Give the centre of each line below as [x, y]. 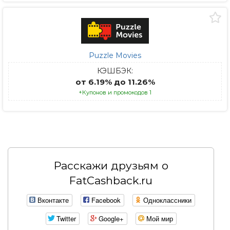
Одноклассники [167, 200]
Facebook [106, 200]
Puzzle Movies [115, 55]
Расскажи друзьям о [111, 166]
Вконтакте [53, 200]
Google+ [111, 219]
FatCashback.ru [111, 180]
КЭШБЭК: [115, 71]
